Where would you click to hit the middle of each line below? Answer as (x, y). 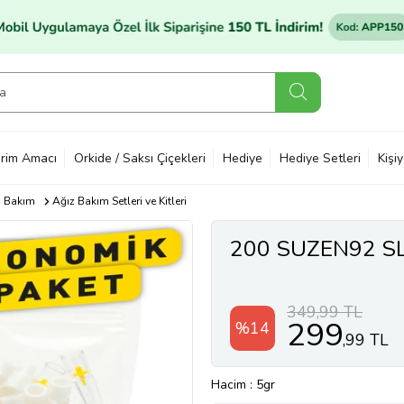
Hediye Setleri (320, 158)
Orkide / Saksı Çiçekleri (140, 158)
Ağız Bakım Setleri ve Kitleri (119, 201)
